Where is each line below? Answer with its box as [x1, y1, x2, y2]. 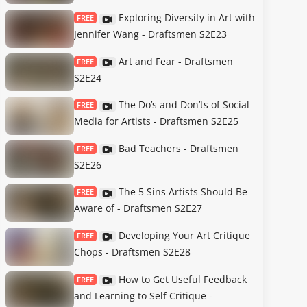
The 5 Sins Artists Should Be [119, 185, 247, 199]
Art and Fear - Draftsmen [119, 54, 233, 68]
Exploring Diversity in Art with [119, 11, 255, 25]
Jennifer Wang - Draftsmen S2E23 [74, 27, 227, 41]
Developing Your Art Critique [119, 229, 250, 243]
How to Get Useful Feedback [119, 272, 247, 286]
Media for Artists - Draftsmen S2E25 [74, 114, 238, 128]
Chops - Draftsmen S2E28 [74, 245, 191, 259]
